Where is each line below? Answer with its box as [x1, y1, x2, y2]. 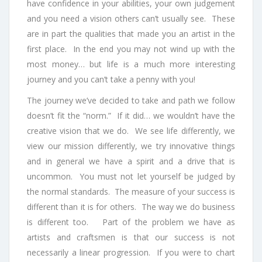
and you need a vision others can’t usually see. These [27, 13, 235, 25]
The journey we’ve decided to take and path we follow [27, 95, 235, 106]
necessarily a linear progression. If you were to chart [27, 247, 235, 258]
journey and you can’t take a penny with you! [27, 74, 195, 85]
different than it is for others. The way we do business [27, 201, 235, 213]
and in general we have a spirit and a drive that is [27, 156, 235, 167]
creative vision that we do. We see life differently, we [27, 125, 235, 137]
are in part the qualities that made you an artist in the [27, 28, 235, 40]
